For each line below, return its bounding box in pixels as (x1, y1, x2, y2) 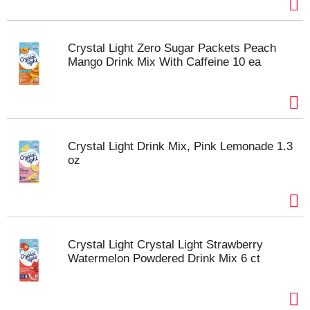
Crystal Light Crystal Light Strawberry (68, 238, 263, 251)
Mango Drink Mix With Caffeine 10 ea (68, 55, 261, 69)
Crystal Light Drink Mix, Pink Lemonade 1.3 (68, 140, 293, 153)
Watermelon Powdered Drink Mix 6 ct (68, 252, 260, 265)
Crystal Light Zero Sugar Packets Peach (68, 42, 276, 55)
